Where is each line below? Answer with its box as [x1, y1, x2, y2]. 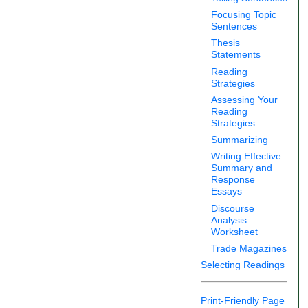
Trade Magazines [211, 242, 287, 254]
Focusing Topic [211, 9, 277, 21]
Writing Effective [211, 151, 282, 162]
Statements [211, 49, 261, 60]
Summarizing [211, 134, 269, 146]
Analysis [211, 214, 247, 225]
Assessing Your [211, 93, 278, 105]
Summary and [211, 162, 273, 174]
